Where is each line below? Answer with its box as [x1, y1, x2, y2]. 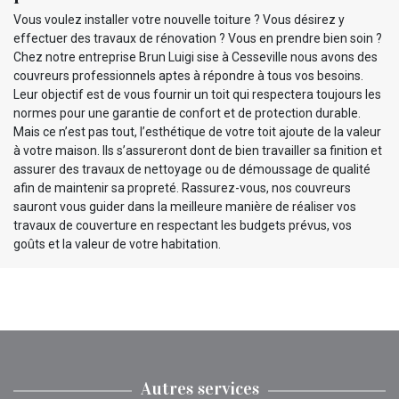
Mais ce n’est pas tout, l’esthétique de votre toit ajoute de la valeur [13, 124, 381, 139]
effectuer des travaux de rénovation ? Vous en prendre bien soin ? [13, 30, 382, 45]
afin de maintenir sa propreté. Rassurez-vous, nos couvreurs [13, 180, 351, 195]
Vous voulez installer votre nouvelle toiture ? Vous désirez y [13, 12, 345, 27]
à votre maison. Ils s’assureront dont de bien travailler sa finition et [13, 142, 382, 158]
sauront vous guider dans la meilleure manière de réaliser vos [13, 199, 356, 214]
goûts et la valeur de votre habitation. [13, 236, 221, 251]
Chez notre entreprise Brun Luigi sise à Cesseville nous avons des [13, 49, 378, 64]
